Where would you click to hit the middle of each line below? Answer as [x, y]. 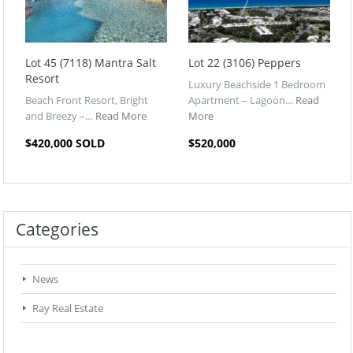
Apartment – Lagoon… [242, 100]
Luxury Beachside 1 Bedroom [257, 84]
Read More [121, 115]
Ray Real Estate [68, 308]
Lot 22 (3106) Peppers [245, 62]
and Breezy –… [60, 115]
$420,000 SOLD [65, 143]
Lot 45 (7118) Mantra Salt [91, 62]
